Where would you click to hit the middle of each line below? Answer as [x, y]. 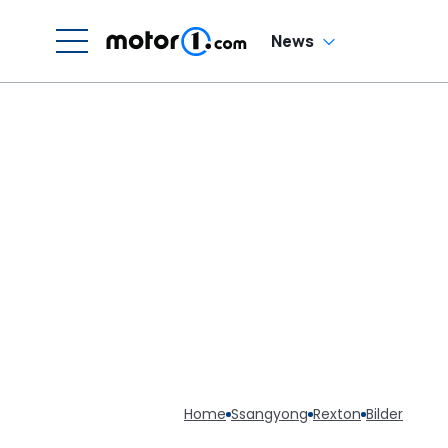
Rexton [337, 414]
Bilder [384, 414]
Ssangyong [269, 414]
